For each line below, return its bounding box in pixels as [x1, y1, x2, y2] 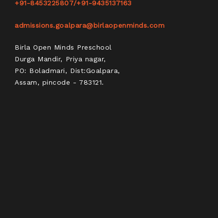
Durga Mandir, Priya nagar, [15, 54, 107, 63]
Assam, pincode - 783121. [15, 78, 104, 86]
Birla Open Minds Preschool [15, 43, 112, 51]
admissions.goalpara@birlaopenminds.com [15, 21, 165, 29]
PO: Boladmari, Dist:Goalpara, [15, 66, 120, 74]
